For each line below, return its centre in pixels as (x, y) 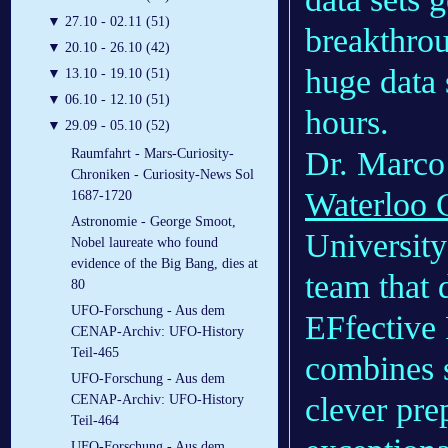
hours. (356, 123)
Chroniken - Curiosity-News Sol (162, 175)
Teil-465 (95, 353)
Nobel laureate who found (144, 243)
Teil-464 (95, 421)
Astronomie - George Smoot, (153, 222)
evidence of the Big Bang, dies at (164, 264)
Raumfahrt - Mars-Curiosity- (152, 154)
